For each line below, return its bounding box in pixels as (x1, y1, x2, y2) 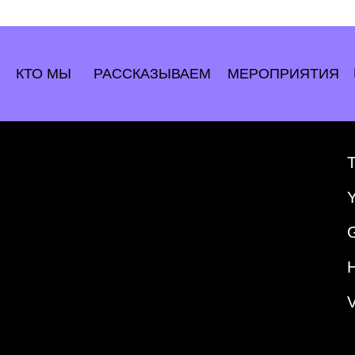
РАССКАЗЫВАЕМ (93, 65, 211, 82)
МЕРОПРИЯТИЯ (227, 65, 339, 82)
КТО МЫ (15, 65, 71, 82)
